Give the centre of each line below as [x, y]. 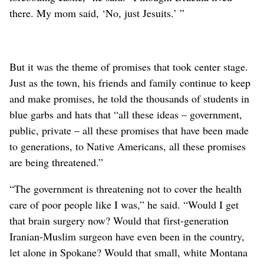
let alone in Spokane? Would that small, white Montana [128, 252]
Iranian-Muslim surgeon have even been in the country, [127, 236]
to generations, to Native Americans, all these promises [128, 146]
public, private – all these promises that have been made [129, 130]
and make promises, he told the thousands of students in [129, 98]
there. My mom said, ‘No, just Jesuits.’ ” [97, 13]
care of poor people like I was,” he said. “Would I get [124, 204]
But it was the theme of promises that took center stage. [129, 66]
